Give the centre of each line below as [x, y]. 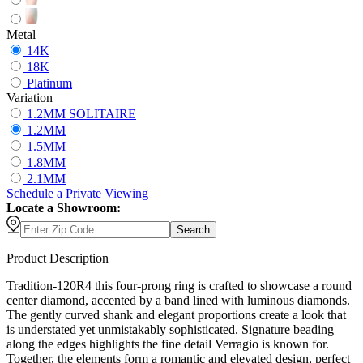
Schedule [32, 194]
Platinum [49, 83]
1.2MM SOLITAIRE [81, 114]
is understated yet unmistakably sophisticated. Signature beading [170, 330]
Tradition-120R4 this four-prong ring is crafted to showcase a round [179, 286]
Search [193, 230]
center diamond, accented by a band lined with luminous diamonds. [178, 301]
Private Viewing [105, 194]
